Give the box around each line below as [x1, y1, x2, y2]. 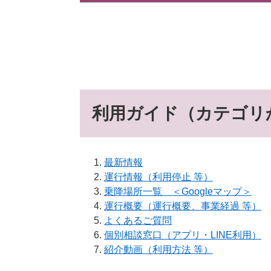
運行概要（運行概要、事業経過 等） [104, 201, 261, 211]
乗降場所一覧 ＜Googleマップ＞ [104, 186, 252, 197]
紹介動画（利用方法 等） [104, 244, 213, 255]
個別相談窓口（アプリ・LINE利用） [104, 230, 261, 240]
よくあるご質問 [104, 215, 172, 226]
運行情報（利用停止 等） [104, 172, 213, 182]
